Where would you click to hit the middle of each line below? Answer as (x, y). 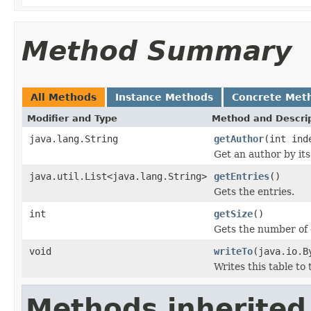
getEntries (242, 176)
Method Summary (157, 51)
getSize (233, 213)
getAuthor (239, 138)
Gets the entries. (254, 191)
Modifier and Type (72, 118)
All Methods (64, 97)
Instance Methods (164, 97)
